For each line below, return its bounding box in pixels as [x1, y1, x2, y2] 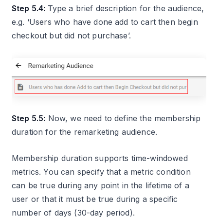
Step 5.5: [12, 113, 46, 123]
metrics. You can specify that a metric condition [12, 166, 191, 177]
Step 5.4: [12, 3, 48, 14]
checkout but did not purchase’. [12, 31, 131, 41]
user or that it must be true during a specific [12, 194, 178, 204]
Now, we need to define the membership [45, 113, 201, 123]
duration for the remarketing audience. [12, 127, 158, 137]
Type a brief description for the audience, [47, 3, 204, 14]
